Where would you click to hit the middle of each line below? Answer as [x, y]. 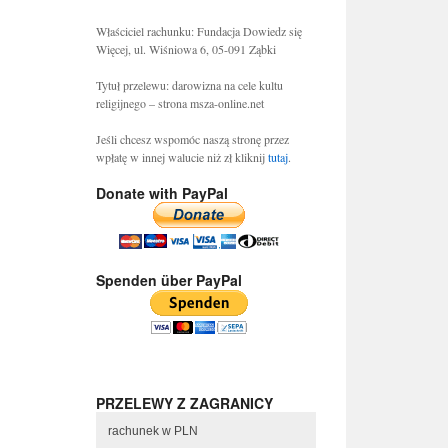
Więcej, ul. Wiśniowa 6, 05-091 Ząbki [186, 49]
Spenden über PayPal [169, 280]
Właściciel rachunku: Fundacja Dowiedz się [199, 31]
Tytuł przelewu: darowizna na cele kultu [189, 85]
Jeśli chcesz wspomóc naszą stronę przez [192, 139]
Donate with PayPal [162, 193]
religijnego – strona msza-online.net [180, 103]
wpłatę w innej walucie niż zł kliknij [182, 157]
